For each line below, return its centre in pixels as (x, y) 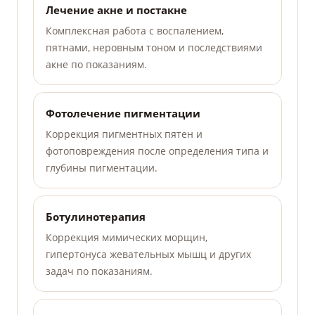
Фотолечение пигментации (123, 114)
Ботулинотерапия (96, 217)
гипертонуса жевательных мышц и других (148, 255)
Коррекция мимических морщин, (127, 238)
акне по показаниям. (96, 65)
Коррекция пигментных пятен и (124, 134)
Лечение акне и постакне (116, 10)
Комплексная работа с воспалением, (135, 31)
